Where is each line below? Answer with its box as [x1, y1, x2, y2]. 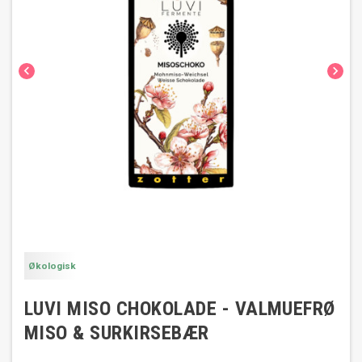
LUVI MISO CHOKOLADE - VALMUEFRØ [24, 297, 335, 320]
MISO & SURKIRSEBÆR [24, 322, 209, 344]
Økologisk [28, 260, 76, 271]
